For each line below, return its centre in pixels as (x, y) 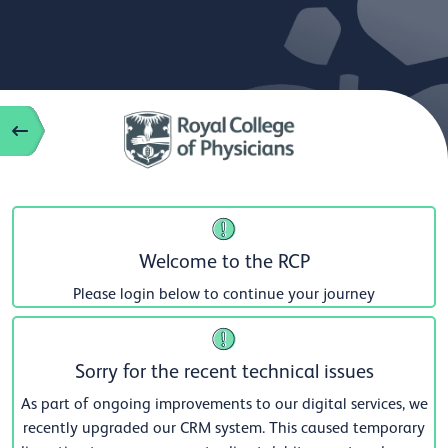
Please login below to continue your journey (224, 294)
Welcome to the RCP (224, 261)
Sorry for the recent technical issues (224, 371)
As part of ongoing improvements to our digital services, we (224, 404)
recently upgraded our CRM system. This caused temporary (224, 428)
